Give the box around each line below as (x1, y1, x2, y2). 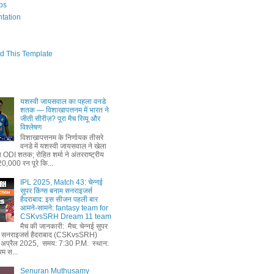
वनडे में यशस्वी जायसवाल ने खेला (20, 141, 106, 150)
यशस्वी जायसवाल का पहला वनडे (20, 97, 106, 106)
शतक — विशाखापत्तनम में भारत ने (20, 106, 109, 115)
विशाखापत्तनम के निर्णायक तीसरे (20, 133, 103, 142)
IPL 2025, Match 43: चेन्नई (20, 177, 103, 187)
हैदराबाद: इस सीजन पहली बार (20, 194, 98, 204)
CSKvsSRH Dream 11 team (20, 212, 111, 221)
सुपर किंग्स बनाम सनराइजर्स (20, 186, 92, 195)
